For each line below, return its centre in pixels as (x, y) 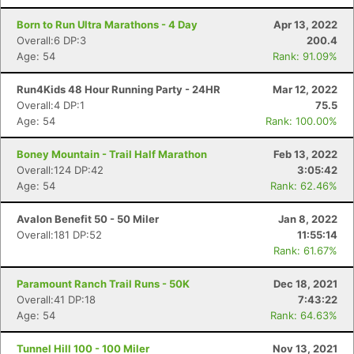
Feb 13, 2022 (305, 154)
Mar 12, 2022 (305, 89)
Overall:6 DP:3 (51, 40)
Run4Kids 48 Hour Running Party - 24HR (119, 89)
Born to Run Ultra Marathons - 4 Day (107, 24)
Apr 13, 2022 (305, 24)
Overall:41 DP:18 (56, 299)
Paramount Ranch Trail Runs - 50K (103, 284)
